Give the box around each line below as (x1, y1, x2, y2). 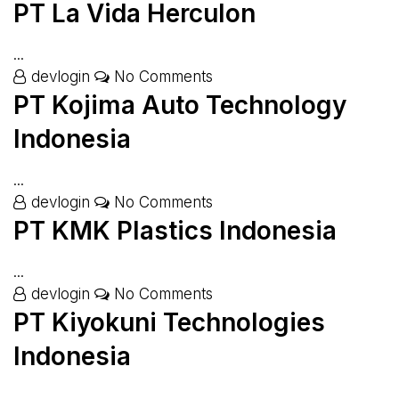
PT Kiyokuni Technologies (13, 307, 325, 338)
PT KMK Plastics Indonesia (13, 216, 337, 246)
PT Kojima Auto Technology (13, 90, 346, 120)
